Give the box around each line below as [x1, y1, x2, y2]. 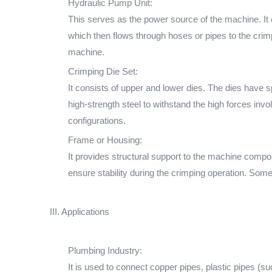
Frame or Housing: [68, 135, 142, 145]
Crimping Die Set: [68, 66, 138, 76]
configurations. [68, 115, 126, 126]
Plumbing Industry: [68, 245, 142, 256]
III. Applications [50, 206, 109, 217]
